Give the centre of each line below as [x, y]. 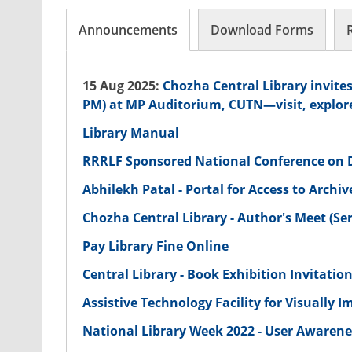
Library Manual [131, 133]
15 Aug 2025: [123, 86]
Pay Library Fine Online [156, 246]
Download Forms [262, 30]
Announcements [128, 30]
